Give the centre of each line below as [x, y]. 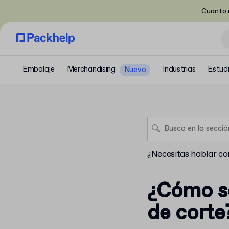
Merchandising [91, 70]
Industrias [179, 70]
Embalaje [39, 70]
